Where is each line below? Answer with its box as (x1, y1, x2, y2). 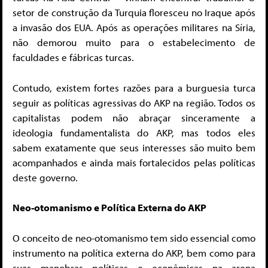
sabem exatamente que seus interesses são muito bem (13, 141, 255, 154)
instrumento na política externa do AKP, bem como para (13, 246, 255, 259)
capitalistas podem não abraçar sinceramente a (13, 111, 255, 124)
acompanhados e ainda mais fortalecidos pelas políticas (13, 156, 255, 169)
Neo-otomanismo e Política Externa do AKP (13, 201, 206, 214)
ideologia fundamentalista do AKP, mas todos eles (13, 126, 255, 139)
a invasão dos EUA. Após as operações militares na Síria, (13, 21, 255, 34)
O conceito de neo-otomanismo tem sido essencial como (13, 231, 255, 244)
